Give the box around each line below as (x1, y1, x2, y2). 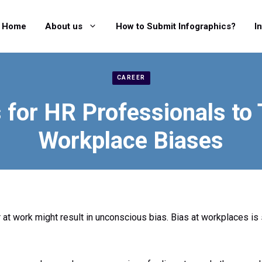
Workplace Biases (39, 126, 223, 154)
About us (45, 20, 82, 32)
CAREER (116, 74, 146, 81)
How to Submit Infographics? (116, 20, 236, 32)
